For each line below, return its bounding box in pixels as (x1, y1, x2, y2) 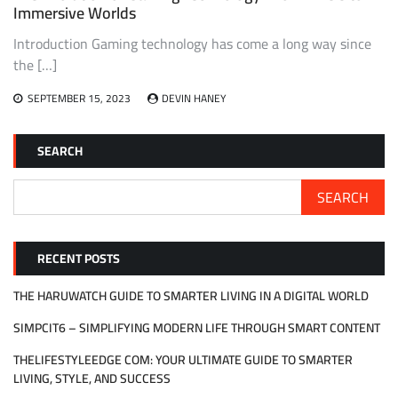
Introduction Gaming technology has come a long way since (13, 29, 371, 57)
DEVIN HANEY (162, 87, 226, 108)
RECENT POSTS (37, 246, 120, 270)
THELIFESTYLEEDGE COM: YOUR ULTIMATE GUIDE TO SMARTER (13, 347, 353, 371)
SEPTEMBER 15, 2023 (28, 87, 131, 108)
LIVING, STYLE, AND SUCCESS (13, 366, 171, 390)
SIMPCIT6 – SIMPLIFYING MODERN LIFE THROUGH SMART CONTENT (13, 315, 380, 339)
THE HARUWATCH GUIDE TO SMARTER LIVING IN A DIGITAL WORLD (13, 283, 369, 307)
